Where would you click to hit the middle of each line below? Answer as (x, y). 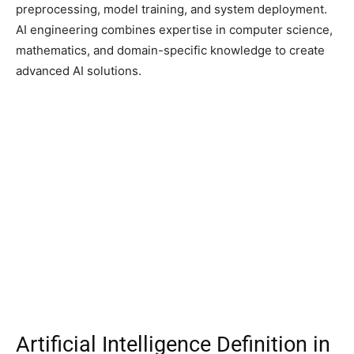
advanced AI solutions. (79, 71)
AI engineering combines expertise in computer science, (174, 30)
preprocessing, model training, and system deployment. (171, 9)
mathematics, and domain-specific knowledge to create (170, 51)
